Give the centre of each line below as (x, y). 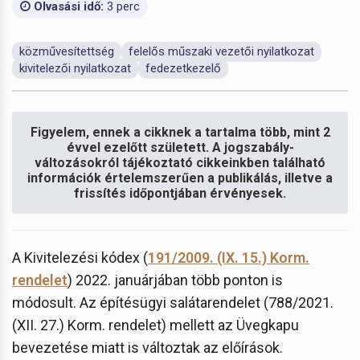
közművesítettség (67, 51)
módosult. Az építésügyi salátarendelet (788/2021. (173, 302)
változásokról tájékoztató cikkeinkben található (180, 162)
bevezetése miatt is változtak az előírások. (147, 347)
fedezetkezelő (183, 68)
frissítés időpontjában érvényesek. (180, 193)
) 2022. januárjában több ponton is (175, 280)
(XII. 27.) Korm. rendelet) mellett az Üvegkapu (155, 325)
